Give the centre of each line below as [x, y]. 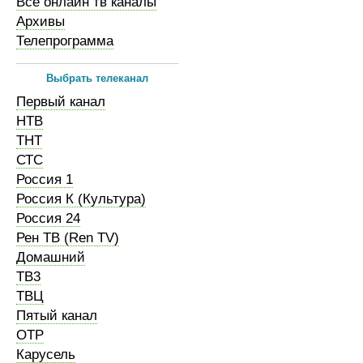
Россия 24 [48, 218]
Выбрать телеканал [97, 78]
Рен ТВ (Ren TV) [68, 238]
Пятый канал [57, 316]
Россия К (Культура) [81, 199]
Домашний [51, 257]
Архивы [41, 21]
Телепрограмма [65, 41]
